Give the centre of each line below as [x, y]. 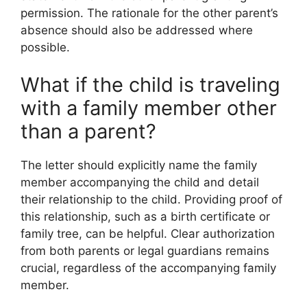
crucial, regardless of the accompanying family [148, 268]
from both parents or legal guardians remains [145, 251]
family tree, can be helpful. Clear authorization [148, 234]
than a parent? [88, 132]
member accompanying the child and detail [140, 183]
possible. [45, 47]
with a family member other [149, 108]
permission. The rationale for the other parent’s [149, 13]
